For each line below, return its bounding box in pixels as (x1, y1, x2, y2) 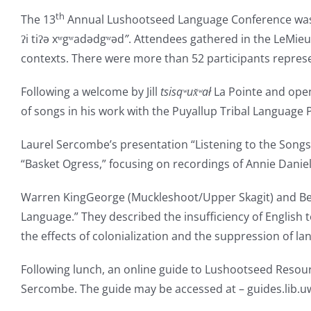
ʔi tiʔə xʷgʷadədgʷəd (21, 31, 124, 47)
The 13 (21, 12, 56, 28)
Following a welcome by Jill (21, 84, 160, 100)
